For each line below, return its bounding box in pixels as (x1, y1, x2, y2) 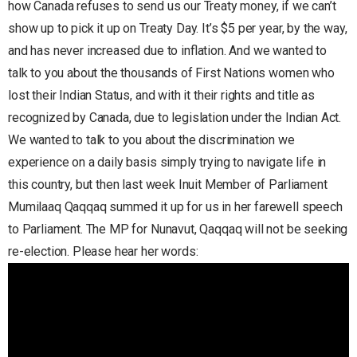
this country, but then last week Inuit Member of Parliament (8, 176, 328, 192)
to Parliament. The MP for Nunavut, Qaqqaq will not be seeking (8, 221, 348, 237)
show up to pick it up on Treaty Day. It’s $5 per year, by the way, (8, 20, 347, 36)
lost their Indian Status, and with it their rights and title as (8, 87, 315, 103)
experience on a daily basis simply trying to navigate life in (8, 154, 327, 170)
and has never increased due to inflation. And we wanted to (8, 42, 327, 58)
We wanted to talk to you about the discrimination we (8, 131, 295, 147)
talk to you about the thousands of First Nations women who (8, 65, 335, 80)
